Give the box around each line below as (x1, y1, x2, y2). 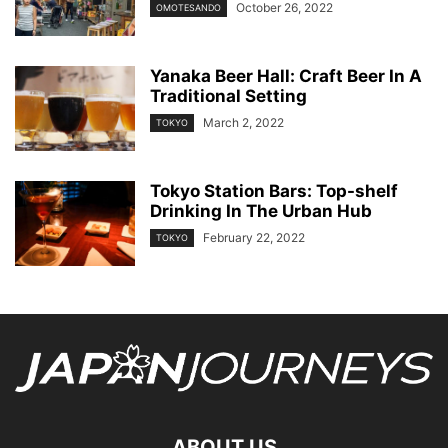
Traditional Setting (150, 85, 307, 106)
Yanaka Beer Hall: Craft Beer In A (150, 65, 422, 86)
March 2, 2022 (203, 114, 284, 130)
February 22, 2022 (203, 229, 305, 245)
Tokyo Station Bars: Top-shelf (150, 180, 398, 201)
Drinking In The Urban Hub (150, 200, 372, 221)
